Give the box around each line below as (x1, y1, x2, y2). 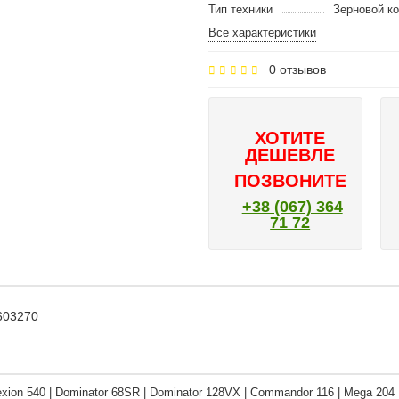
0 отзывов (269, 62, 326, 77)
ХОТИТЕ (255, 128, 326, 148)
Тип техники (208, 3, 273, 16)
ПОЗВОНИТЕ (233, 171, 346, 191)
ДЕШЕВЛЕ (245, 145, 336, 165)
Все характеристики (208, 26, 316, 39)
